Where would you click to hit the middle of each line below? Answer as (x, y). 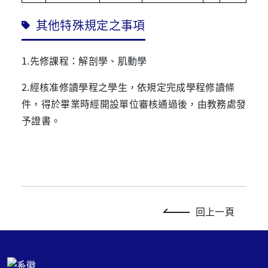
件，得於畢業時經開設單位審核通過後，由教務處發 (134, 104)
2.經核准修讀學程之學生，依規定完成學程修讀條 (128, 87)
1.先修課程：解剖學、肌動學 (84, 61)
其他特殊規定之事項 (90, 25)
